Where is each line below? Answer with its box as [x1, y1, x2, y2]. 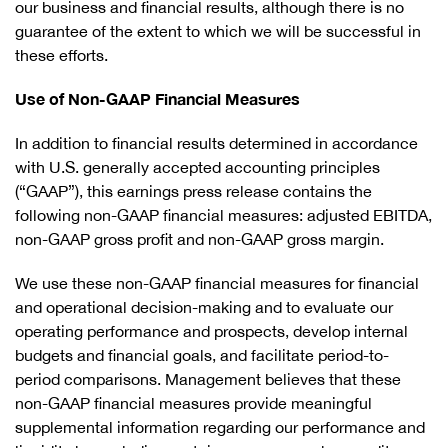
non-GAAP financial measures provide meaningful [15, 394, 372, 412]
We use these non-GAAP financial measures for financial [15, 274, 419, 292]
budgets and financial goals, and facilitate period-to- [15, 346, 389, 364]
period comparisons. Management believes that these [15, 370, 401, 388]
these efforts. [15, 46, 108, 64]
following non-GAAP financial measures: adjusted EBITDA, [15, 206, 432, 224]
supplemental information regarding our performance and [15, 418, 425, 436]
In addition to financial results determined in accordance [15, 134, 418, 152]
